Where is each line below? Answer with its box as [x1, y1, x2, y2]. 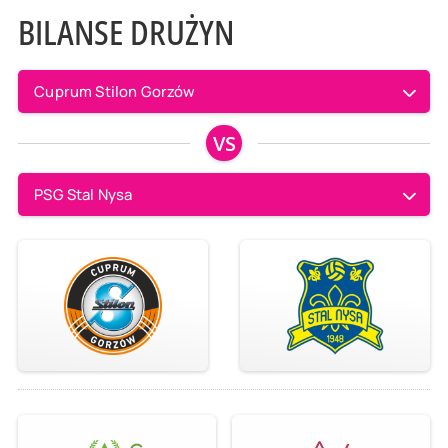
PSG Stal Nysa [34, 183, 133, 204]
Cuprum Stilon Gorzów [34, 81, 196, 102]
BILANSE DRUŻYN [17, 10, 234, 56]
